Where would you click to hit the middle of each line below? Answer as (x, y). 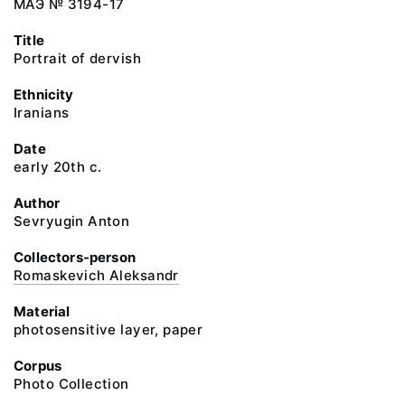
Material (42, 311)
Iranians (42, 113)
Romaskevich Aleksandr (96, 275)
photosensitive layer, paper (108, 330)
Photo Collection (71, 384)
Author (37, 203)
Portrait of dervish (77, 58)
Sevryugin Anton (72, 221)
